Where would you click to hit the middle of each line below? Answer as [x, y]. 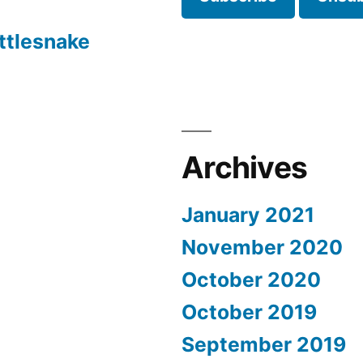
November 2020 [262, 247]
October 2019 [249, 312]
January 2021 [248, 215]
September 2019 [264, 344]
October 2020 [251, 280]
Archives [245, 167]
